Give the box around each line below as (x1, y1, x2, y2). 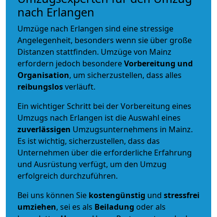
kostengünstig (89, 189, 145, 201)
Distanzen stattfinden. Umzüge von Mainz (17, 46, 171, 57)
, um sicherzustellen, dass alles (69, 69, 182, 80)
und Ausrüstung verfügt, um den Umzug (17, 158, 167, 170)
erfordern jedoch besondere (17, 58, 124, 69)
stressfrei (164, 189, 200, 201)
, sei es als (56, 201, 94, 212)
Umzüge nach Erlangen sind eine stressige (17, 23, 173, 34)
